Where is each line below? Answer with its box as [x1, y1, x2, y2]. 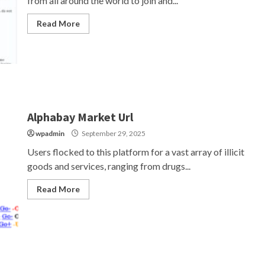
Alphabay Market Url [27, 109, 133, 124]
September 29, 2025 [80, 128, 146, 138]
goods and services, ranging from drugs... [27, 160, 190, 172]
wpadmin [35, 128, 64, 138]
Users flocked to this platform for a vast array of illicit [27, 146, 244, 157]
